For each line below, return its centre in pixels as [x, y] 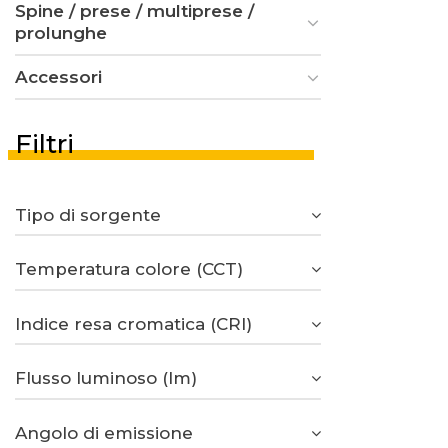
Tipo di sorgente [88, 214]
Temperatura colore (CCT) [129, 269]
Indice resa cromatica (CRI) [133, 323]
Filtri [44, 143]
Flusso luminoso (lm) [106, 378]
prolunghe [61, 32]
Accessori [58, 76]
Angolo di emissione [104, 432]
